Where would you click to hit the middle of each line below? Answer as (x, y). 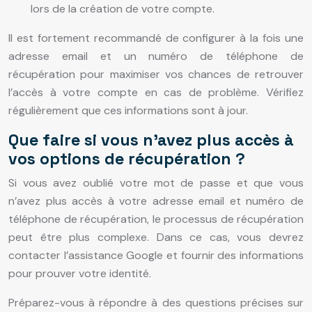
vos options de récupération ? (127, 159)
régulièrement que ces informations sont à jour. (128, 111)
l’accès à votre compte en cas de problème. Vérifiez (156, 93)
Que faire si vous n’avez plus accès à (151, 140)
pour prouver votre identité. (80, 274)
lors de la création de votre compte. (123, 9)
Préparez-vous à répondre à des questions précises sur (156, 303)
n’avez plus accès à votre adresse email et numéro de (156, 201)
